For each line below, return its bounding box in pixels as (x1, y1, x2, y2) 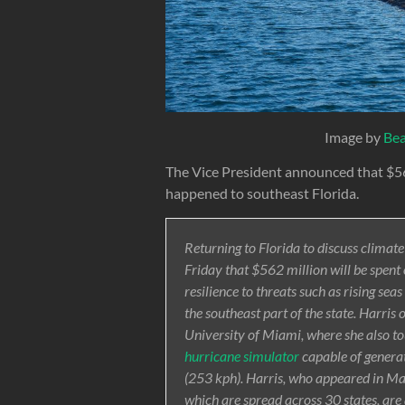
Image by (324, 127, 383, 146)
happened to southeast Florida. (165, 184, 359, 202)
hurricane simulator (184, 346, 299, 364)
